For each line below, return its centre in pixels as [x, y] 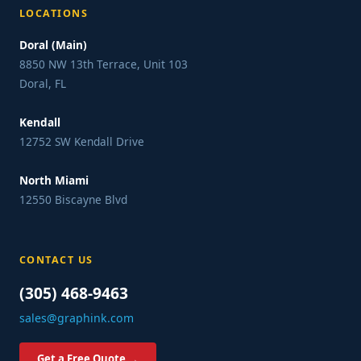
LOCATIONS [54, 14]
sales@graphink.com [77, 318]
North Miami [54, 180]
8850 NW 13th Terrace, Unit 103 [104, 64]
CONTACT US [56, 260]
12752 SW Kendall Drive [82, 142]
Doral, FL [43, 84]
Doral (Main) [53, 45]
